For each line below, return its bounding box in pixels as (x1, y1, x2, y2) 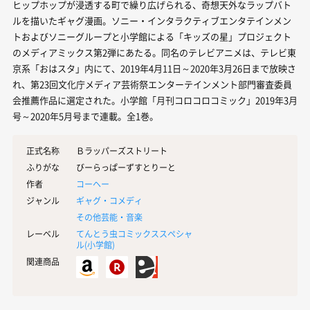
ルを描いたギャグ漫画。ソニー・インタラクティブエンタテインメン (12, 14, 291, 27)
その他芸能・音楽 (76, 211, 143, 224)
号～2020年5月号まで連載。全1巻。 (12, 109, 158, 122)
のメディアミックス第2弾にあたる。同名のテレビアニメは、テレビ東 (12, 46, 296, 59)
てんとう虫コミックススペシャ (76, 228, 192, 240)
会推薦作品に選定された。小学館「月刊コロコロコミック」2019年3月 (12, 93, 298, 107)
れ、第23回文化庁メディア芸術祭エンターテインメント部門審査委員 (12, 77, 292, 91)
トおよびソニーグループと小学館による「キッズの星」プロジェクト (12, 30, 291, 43)
